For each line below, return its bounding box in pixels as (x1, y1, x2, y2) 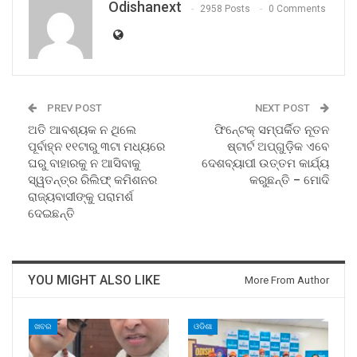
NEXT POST (255, 102, 312, 115)
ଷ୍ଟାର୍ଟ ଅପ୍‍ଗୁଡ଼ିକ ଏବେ (227, 139, 329, 155)
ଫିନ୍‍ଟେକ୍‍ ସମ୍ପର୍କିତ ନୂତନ (214, 123, 329, 138)
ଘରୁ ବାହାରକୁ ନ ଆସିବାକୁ (28, 156, 140, 171)
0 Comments (269, 2, 326, 14)
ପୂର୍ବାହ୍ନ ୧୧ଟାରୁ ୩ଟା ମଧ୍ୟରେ (28, 139, 165, 155)
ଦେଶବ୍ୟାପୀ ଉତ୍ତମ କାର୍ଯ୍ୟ (202, 156, 329, 171)
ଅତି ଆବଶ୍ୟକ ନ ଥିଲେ (28, 123, 136, 138)
